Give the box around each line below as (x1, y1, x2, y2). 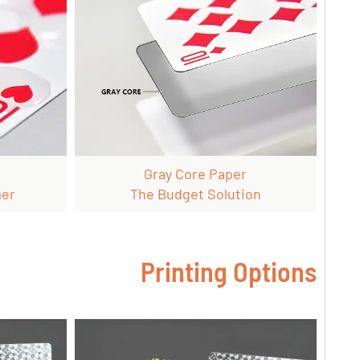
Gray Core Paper (144, 165, 247, 183)
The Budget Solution (129, 185, 261, 203)
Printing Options (141, 255, 317, 288)
